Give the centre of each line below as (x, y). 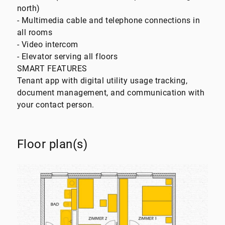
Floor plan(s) (52, 144)
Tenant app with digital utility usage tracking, (102, 81)
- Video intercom (47, 45)
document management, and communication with (111, 93)
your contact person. (55, 105)
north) (28, 9)
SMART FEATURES (52, 69)
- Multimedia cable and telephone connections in (108, 21)
